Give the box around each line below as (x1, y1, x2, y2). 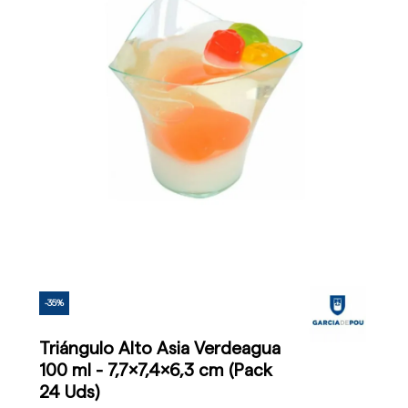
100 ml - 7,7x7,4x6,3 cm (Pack (38, 361, 272, 380)
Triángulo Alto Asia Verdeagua (38, 339, 280, 358)
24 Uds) (38, 382, 99, 402)
